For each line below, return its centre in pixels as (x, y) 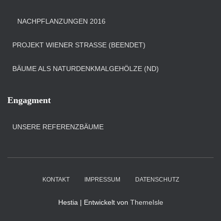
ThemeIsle (147, 202)
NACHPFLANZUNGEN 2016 (61, 21)
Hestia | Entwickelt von (94, 202)
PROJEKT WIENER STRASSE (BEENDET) (78, 45)
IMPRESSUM (102, 180)
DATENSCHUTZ (157, 180)
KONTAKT (56, 180)
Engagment (29, 100)
